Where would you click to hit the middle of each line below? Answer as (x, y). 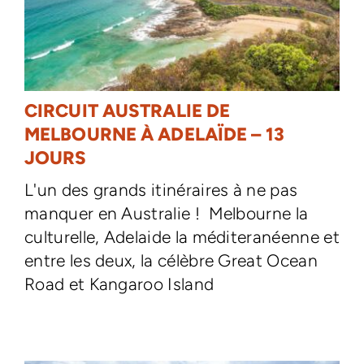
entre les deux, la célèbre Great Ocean (171, 260)
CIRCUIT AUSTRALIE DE (127, 110)
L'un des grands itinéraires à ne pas (161, 189)
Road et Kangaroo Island (119, 284)
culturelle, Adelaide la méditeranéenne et (182, 236)
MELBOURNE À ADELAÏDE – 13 (154, 134)
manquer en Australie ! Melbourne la (166, 213)
